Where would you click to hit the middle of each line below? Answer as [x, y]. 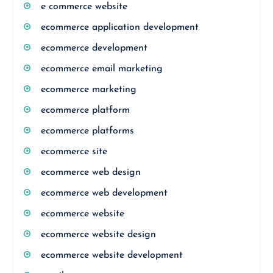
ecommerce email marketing [101, 69]
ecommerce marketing [88, 90]
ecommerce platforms [87, 131]
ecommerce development [94, 48]
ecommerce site [74, 152]
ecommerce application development [119, 27]
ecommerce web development [104, 193]
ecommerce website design [98, 235]
